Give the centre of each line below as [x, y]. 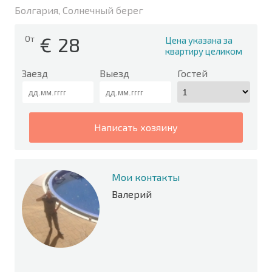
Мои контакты [146, 177]
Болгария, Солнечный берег [79, 10]
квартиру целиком [204, 51]
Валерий [132, 194]
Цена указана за [199, 40]
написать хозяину [140, 127]
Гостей [192, 73]
